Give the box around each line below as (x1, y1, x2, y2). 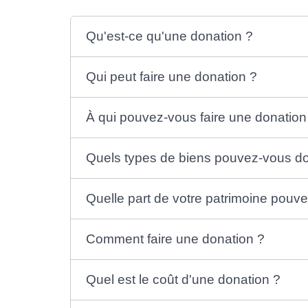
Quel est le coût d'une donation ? (86, 272, 281, 287)
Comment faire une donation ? (86, 232, 265, 247)
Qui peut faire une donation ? (86, 69, 258, 85)
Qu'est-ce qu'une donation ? (86, 29, 254, 44)
